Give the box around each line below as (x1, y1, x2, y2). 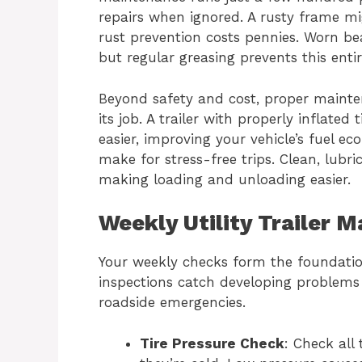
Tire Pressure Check (140, 335, 284, 351)
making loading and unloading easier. (99, 170, 351, 187)
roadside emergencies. (99, 294, 246, 311)
